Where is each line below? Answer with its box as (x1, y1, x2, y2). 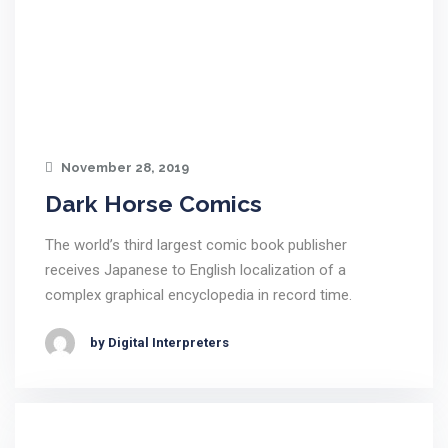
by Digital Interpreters (90, 335, 229, 350)
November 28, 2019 (58, 160, 189, 175)
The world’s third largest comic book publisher (45, 236, 347, 254)
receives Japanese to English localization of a (45, 261, 346, 279)
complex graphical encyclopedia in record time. (45, 286, 352, 304)
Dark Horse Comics (45, 190, 262, 217)
